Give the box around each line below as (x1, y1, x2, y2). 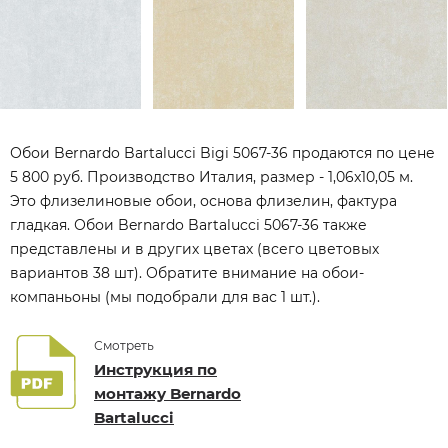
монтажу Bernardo (94, 384, 241, 403)
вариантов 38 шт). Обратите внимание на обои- (10, 264, 364, 282)
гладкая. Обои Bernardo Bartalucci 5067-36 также (10, 216, 367, 234)
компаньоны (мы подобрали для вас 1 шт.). (10, 288, 320, 306)
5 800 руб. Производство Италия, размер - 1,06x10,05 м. (10, 168, 413, 186)
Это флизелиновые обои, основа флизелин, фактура (10, 192, 397, 210)
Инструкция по (94, 360, 217, 379)
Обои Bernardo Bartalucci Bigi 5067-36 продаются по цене (10, 144, 435, 162)
